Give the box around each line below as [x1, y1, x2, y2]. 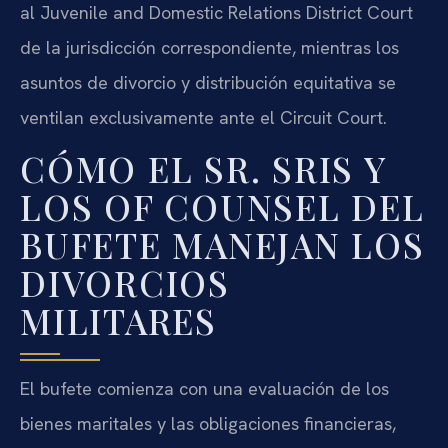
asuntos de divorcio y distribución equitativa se [20, 71, 396, 95]
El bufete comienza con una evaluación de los [20, 376, 389, 400]
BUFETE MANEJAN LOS [20, 220, 425, 268]
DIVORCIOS [20, 258, 230, 306]
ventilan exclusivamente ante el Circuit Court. [20, 106, 387, 130]
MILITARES [20, 296, 217, 344]
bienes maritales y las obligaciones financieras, [20, 411, 396, 435]
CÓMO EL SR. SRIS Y [20, 144, 386, 192]
